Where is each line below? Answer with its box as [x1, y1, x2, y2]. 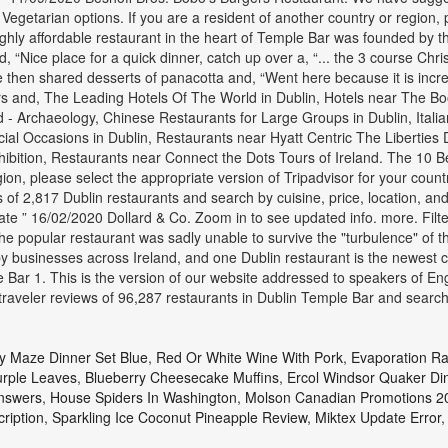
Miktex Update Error [314, 407, 441, 427]
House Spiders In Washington [49, 387, 237, 407]
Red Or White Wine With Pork [155, 347, 343, 367]
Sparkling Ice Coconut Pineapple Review [51, 407, 307, 427]
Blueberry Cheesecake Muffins [84, 367, 279, 387]
